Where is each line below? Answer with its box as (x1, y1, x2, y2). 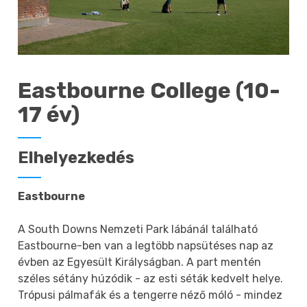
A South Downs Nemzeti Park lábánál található (18, 222, 258, 236)
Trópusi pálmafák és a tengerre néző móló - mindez (18, 288, 283, 302)
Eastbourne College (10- (18, 77, 281, 103)
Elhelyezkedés (18, 147, 135, 167)
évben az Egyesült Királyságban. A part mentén (18, 255, 262, 269)
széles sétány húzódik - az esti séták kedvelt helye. (18, 271, 284, 285)
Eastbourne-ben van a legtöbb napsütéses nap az (18, 238, 274, 252)
